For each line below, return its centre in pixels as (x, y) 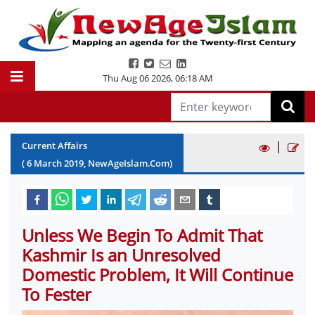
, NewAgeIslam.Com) (128, 163)
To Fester (57, 294)
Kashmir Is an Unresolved (121, 255)
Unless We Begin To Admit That (142, 235)
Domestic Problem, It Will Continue (157, 275)
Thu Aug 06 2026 (136, 78)
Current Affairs (54, 146)
